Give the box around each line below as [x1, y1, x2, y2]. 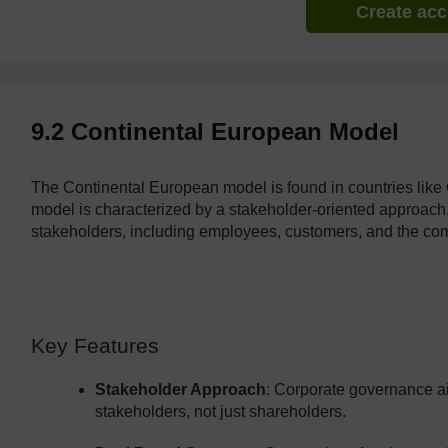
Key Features [31, 334, 160, 357]
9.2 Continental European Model [31, 118, 400, 145]
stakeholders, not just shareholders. [95, 403, 347, 420]
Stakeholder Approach [95, 381, 267, 398]
